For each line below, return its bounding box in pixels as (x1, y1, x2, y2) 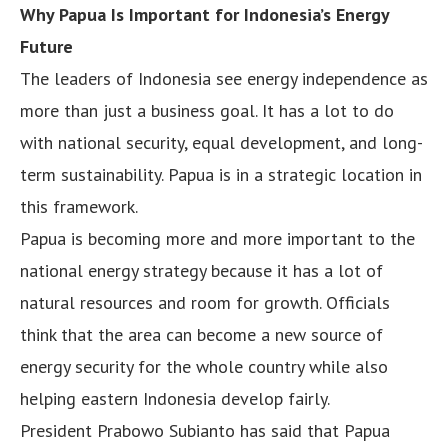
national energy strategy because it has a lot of (20, 258, 383, 282)
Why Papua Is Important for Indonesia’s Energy (20, 2, 389, 26)
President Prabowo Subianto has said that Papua (20, 418, 390, 442)
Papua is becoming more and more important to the (20, 226, 415, 250)
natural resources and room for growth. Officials (20, 290, 390, 314)
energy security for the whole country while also (20, 354, 388, 378)
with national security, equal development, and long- (20, 130, 423, 154)
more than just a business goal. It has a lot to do (20, 98, 394, 122)
